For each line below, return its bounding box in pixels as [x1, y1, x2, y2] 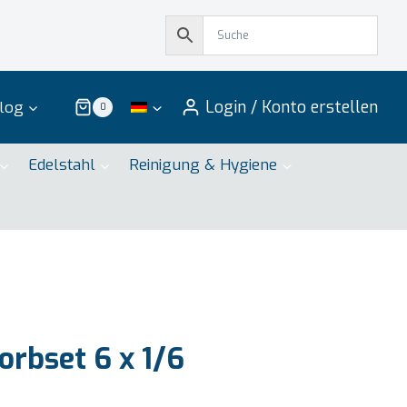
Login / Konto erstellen [205, 96, 378, 118]
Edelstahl [27, 154, 95, 176]
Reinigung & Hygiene [129, 154, 278, 176]
